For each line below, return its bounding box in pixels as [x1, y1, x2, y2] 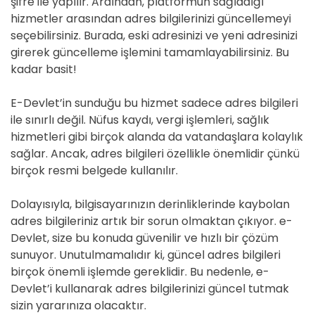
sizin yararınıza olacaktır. [11, 297, 146, 314]
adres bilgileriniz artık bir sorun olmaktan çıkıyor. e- [11, 213, 292, 229]
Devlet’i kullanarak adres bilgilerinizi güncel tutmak [11, 281, 289, 297]
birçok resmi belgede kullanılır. [11, 162, 178, 179]
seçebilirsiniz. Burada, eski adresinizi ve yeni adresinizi [11, 27, 297, 44]
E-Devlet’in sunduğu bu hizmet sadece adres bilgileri [11, 95, 298, 111]
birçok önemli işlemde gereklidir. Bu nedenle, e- [11, 264, 269, 280]
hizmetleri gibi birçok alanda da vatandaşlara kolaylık [11, 129, 303, 145]
